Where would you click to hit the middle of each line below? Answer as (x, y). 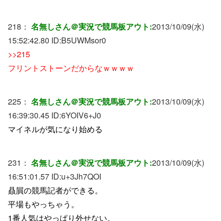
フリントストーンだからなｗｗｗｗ (71, 68)
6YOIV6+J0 (81, 115)
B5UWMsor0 (84, 40)
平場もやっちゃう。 (43, 204)
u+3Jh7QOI (81, 176)
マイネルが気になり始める (55, 129)
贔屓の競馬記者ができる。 (55, 190)
